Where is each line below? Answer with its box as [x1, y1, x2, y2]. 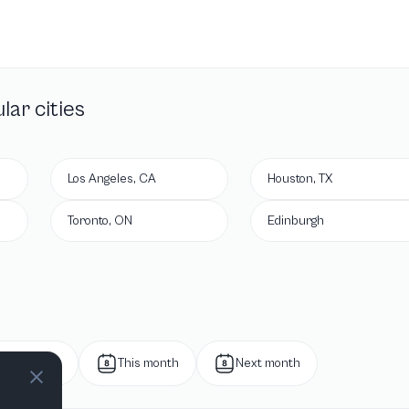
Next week [2, 356, 61, 371]
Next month [236, 356, 300, 371]
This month [118, 356, 179, 371]
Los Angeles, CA [68, 172, 156, 186]
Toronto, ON [68, 214, 132, 228]
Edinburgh [267, 214, 324, 228]
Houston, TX [267, 172, 332, 186]
